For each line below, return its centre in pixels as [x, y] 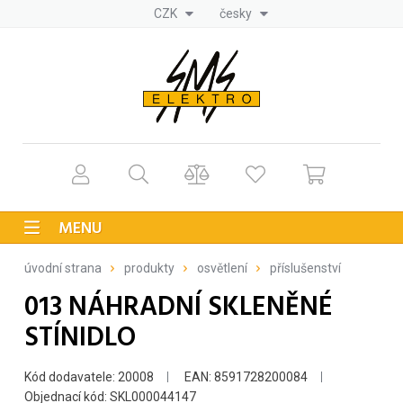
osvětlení [222, 268]
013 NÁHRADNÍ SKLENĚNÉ [179, 307]
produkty [149, 268]
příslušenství [305, 268]
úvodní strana [63, 268]
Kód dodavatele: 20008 [89, 376]
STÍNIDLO [80, 338]
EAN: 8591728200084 [245, 376]
